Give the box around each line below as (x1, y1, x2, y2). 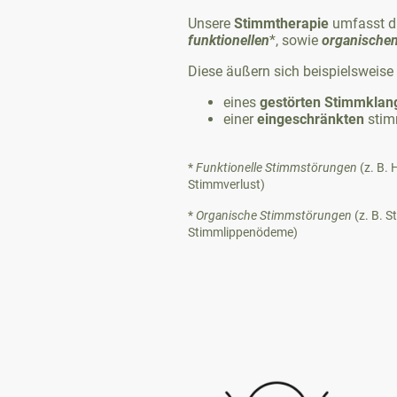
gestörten (260, 93, 321, 111)
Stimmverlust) (188, 176, 265, 191)
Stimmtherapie (234, 14, 329, 32)
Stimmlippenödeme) (188, 224, 298, 239)
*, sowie (269, 31, 322, 49)
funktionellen (188, 31, 269, 49)
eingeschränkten (257, 110, 364, 128)
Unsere (188, 14, 234, 32)
